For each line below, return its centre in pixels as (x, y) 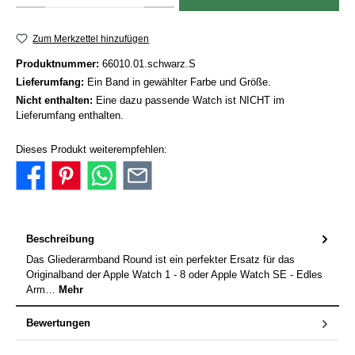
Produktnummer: (59, 64)
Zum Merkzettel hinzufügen (91, 38)
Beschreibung (60, 239)
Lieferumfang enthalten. (70, 116)
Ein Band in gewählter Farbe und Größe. (179, 82)
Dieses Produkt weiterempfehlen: (92, 149)
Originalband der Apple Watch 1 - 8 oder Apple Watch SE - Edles (174, 275)
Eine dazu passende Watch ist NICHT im (190, 101)
